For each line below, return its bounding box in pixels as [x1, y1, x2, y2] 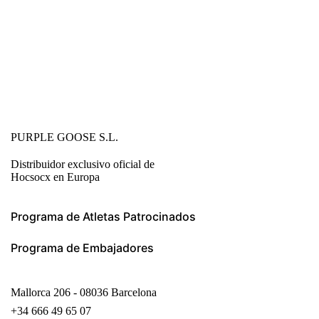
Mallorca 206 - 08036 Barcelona [11, 286, 157, 299]
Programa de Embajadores [11, 241, 154, 256]
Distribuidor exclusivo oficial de [11, 158, 155, 171]
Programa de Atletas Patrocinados [11, 209, 196, 224]
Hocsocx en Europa [11, 171, 100, 184]
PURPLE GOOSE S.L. [11, 131, 118, 144]
